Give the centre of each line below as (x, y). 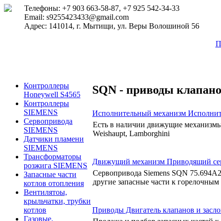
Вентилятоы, (45, 192)
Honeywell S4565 (52, 94)
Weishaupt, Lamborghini (131, 133)
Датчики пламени (54, 139)
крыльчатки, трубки (57, 201)
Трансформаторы (53, 157)
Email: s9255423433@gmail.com (76, 17)
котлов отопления (54, 183)
